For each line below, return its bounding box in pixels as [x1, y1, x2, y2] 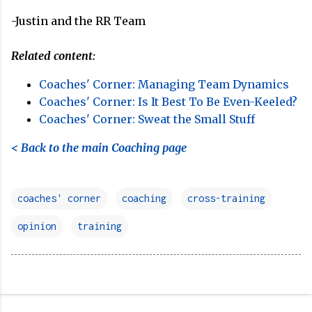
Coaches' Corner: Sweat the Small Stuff [39, 112, 255, 127]
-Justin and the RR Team [11, 14, 146, 29]
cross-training [187, 192, 265, 205]
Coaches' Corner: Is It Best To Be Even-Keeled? [39, 95, 297, 109]
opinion [17, 220, 56, 233]
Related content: [11, 49, 95, 63]
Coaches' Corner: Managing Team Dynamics [39, 77, 289, 92]
